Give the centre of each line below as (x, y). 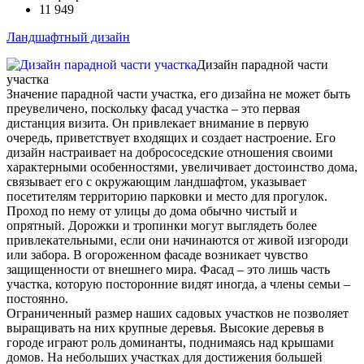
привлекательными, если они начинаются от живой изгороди (178, 240)
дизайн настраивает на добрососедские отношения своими (170, 153)
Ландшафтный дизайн (68, 37)
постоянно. (37, 299)
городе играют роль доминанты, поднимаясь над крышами (170, 343)
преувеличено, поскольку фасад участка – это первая (153, 109)
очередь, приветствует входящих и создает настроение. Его (171, 138)
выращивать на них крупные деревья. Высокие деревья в (165, 328)
